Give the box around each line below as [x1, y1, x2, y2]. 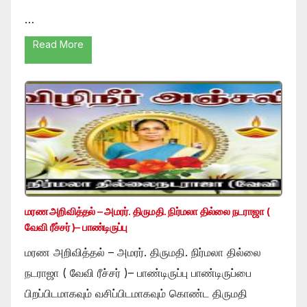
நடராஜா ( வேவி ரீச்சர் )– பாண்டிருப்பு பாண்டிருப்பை [25, 265, 251, 280]
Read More [33, 38, 84, 50]
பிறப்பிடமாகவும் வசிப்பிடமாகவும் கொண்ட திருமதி [25, 286, 247, 300]
